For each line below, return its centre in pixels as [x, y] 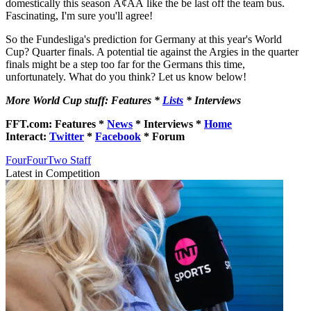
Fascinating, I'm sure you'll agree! [79, 15]
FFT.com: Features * [56, 124]
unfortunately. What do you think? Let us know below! [126, 76]
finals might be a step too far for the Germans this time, [125, 64]
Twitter [67, 136]
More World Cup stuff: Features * [84, 100]
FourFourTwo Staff [48, 160]
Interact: [27, 136]
